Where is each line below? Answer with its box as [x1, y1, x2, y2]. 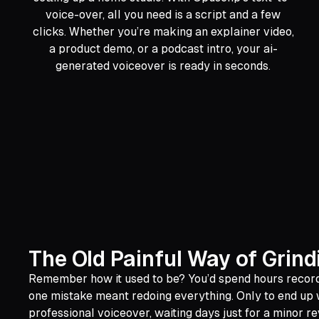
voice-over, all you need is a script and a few [46, 8, 281, 22]
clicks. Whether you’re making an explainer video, [32, 25, 294, 39]
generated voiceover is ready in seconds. [56, 59, 271, 73]
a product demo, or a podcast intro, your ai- [48, 42, 278, 56]
